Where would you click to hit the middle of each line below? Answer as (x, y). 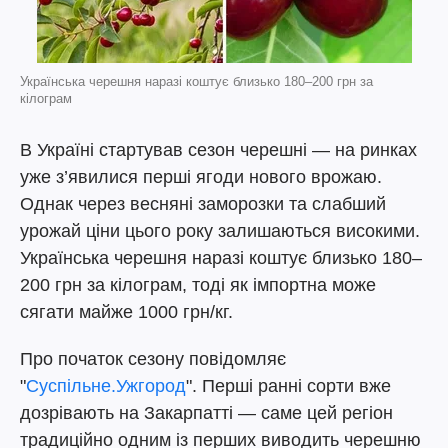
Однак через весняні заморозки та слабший (203, 204)
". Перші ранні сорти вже (288, 386)
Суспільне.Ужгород (106, 386)
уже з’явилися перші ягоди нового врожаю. (201, 177)
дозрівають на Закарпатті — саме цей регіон (206, 413)
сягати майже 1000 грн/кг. (126, 312)
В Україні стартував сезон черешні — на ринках (218, 150)
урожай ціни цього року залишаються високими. (220, 231)
